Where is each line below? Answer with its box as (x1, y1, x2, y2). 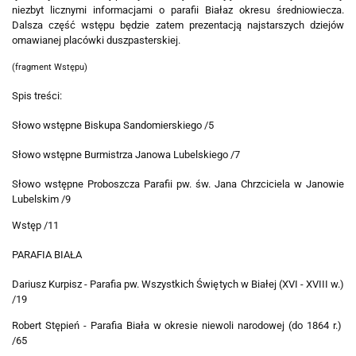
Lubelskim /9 (12, 193, 71, 206)
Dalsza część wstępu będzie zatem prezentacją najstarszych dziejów (12, 19, 344, 32)
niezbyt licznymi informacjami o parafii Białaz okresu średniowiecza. (12, 4, 344, 17)
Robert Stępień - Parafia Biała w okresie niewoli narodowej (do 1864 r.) (12, 319, 344, 332)
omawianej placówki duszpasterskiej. (12, 34, 180, 47)
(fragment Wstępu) (12, 62, 87, 73)
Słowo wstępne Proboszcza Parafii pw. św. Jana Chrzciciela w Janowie (12, 178, 344, 191)
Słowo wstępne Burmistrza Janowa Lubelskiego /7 (12, 149, 240, 161)
